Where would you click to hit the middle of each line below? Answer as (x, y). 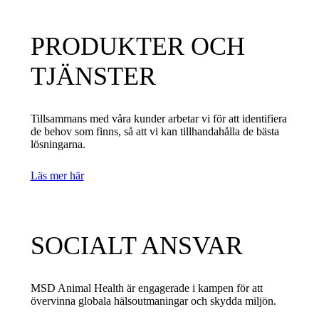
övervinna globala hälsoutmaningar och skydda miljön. (153, 300)
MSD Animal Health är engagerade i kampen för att (146, 288)
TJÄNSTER (93, 76)
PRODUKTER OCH (137, 46)
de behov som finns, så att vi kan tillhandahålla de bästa (155, 131)
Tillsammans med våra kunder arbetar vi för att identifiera (158, 118)
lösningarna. (58, 144)
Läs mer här (57, 175)
